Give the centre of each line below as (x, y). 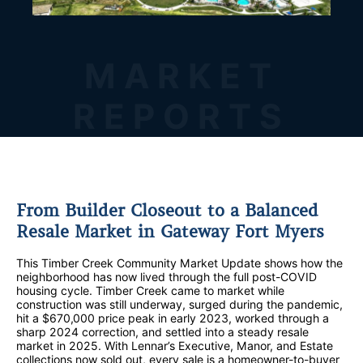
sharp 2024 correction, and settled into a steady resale (162, 332)
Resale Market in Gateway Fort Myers (170, 231)
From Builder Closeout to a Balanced (167, 210)
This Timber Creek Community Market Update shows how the (179, 263)
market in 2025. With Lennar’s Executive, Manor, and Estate (175, 346)
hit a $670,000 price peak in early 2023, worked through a (173, 318)
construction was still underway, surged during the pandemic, (179, 305)
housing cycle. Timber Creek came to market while (150, 291)
